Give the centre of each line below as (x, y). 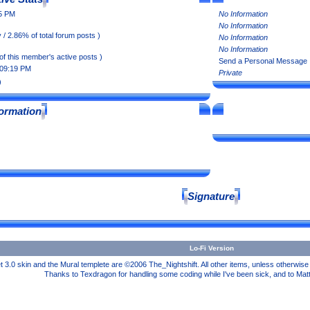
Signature (211, 197)
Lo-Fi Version (212, 248)
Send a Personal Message (263, 61)
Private (230, 73)
